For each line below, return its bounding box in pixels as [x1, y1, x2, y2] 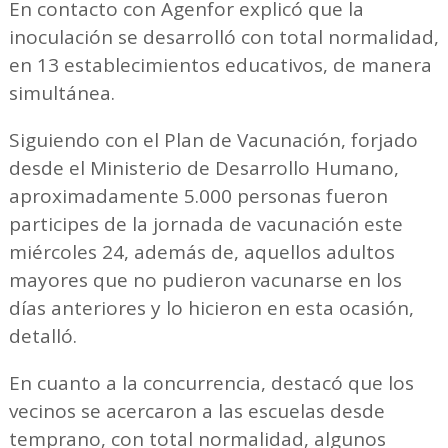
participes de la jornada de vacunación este [8, 210, 403, 237]
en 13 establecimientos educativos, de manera [8, 51, 432, 78]
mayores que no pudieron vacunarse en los [8, 266, 402, 293]
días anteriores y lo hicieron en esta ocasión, [8, 294, 414, 321]
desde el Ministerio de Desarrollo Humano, [8, 154, 399, 181]
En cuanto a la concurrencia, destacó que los [8, 369, 414, 396]
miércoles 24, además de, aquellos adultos [8, 238, 395, 265]
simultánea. [8, 79, 130, 106]
